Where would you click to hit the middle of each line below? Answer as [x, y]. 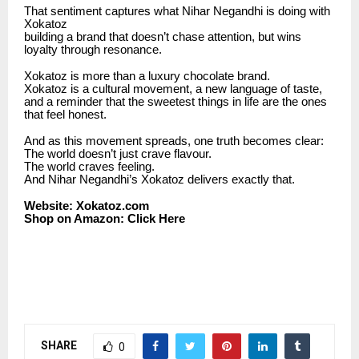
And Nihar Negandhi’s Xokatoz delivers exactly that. [159, 179]
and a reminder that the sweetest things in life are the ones [175, 101]
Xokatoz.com [113, 206]
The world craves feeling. [89, 166]
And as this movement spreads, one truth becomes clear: [174, 141]
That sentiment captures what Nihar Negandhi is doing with [177, 11]
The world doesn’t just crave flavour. [118, 153]
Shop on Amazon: [74, 218]
